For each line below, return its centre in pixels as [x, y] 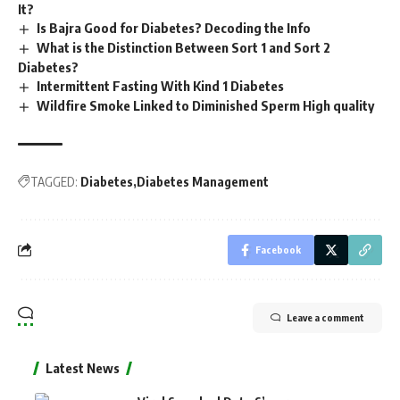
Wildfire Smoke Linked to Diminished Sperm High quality [206, 106]
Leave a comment [325, 317]
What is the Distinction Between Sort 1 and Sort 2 [184, 48]
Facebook [278, 249]
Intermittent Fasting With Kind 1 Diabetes [161, 86]
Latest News [83, 367]
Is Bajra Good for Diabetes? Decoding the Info [174, 28]
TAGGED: [54, 181]
